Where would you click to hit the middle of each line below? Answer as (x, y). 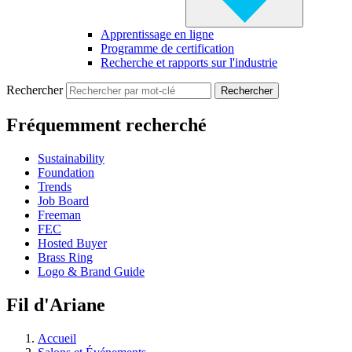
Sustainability (71, 159)
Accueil (57, 339)
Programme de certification (167, 49)
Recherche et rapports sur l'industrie (189, 63)
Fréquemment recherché (106, 125)
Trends (55, 187)
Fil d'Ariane (56, 305)
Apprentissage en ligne (157, 35)
